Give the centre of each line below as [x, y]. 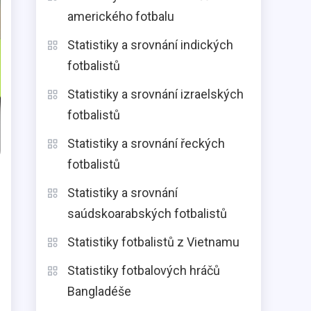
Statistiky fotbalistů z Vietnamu [153, 242]
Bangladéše [99, 291]
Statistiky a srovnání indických [150, 45]
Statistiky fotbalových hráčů [144, 270]
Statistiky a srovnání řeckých [146, 143]
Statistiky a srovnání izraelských [155, 94]
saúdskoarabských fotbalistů [147, 213]
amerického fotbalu [121, 16]
